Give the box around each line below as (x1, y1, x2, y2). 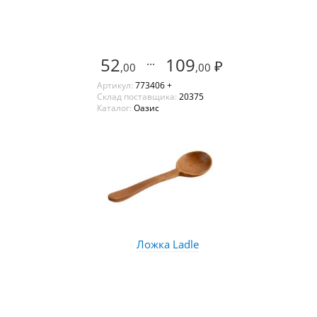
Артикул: (96, 79, 135, 91)
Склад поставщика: (96, 90, 179, 103)
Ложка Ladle (136, 236, 199, 251)
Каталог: (96, 101, 134, 114)
